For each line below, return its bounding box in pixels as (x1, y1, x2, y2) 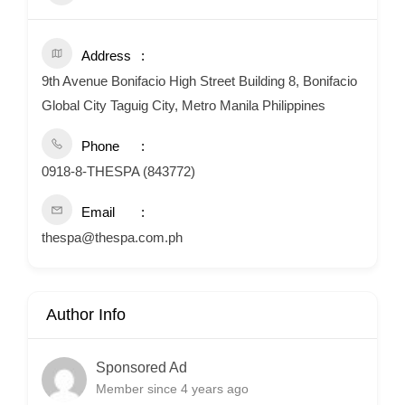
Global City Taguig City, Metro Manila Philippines (42, 98, 325, 113)
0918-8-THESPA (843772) (42, 164, 195, 179)
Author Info (46, 306, 126, 324)
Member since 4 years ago (96, 381, 249, 396)
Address (81, 48, 131, 63)
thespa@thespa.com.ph (42, 230, 183, 245)
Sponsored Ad (96, 359, 187, 375)
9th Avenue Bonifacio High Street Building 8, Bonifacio (42, 73, 357, 89)
